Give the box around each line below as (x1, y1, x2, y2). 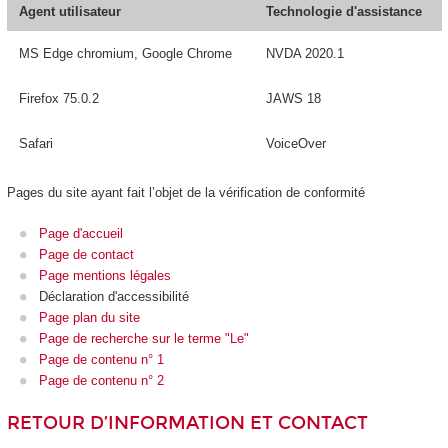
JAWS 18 (265, 91, 321, 107)
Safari (18, 136, 53, 152)
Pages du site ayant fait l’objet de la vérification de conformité (6, 185, 365, 201)
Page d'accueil (39, 225, 123, 241)
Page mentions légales (39, 267, 171, 283)
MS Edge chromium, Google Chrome (18, 46, 232, 62)
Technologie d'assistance (265, 4, 422, 20)
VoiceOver (265, 136, 326, 152)
